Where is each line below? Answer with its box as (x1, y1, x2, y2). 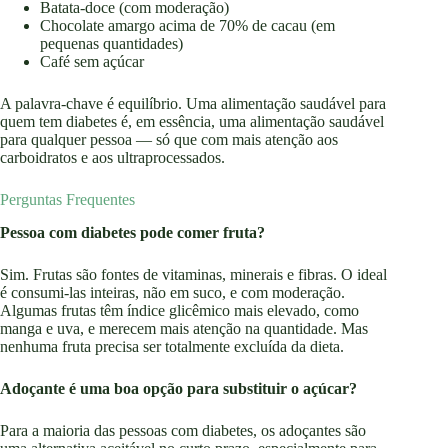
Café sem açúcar (40, 53, 144, 71)
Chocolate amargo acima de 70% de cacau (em (40, 17, 335, 35)
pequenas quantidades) (40, 35, 183, 53)
